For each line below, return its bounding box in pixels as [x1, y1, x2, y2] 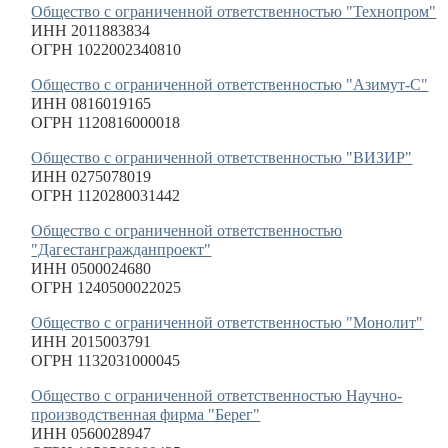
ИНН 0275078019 [31, 168, 152, 185]
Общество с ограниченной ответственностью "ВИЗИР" [31, 149, 413, 166]
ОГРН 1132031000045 [31, 352, 181, 369]
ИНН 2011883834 [31, 22, 151, 39]
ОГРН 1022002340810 [31, 41, 182, 58]
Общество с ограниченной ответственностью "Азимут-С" [31, 76, 429, 93]
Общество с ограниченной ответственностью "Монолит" [31, 314, 424, 331]
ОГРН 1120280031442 [31, 187, 181, 204]
